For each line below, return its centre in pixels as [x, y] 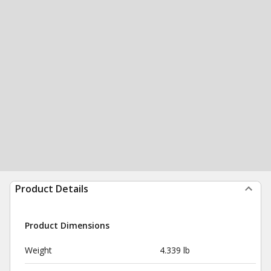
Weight [38, 250]
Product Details [52, 189]
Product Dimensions [67, 225]
